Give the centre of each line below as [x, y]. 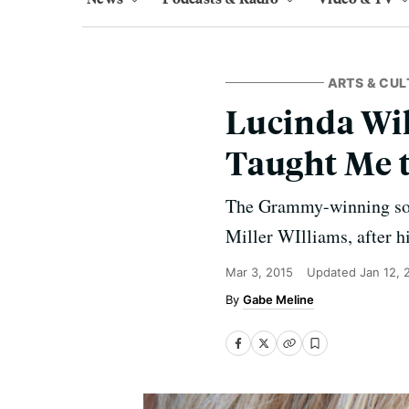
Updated [333, 272]
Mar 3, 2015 [259, 272]
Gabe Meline [278, 299]
